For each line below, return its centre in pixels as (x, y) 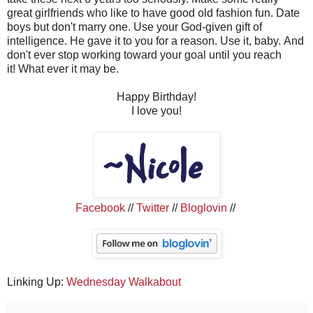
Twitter (152, 208)
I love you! (156, 110)
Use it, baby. (252, 41)
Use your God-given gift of (198, 27)
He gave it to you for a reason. (145, 41)
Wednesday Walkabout (124, 282)
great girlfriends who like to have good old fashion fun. (141, 13)
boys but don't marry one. (70, 27)
